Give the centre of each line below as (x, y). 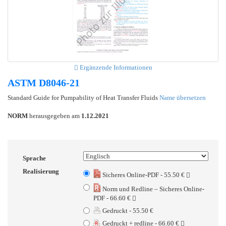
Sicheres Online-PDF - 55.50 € (144, 175)
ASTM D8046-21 (44, 82)
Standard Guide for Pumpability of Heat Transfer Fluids (83, 97)
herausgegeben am (54, 116)
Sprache (34, 158)
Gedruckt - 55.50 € (127, 210)
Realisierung (41, 171)
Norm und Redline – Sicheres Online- (153, 189)
